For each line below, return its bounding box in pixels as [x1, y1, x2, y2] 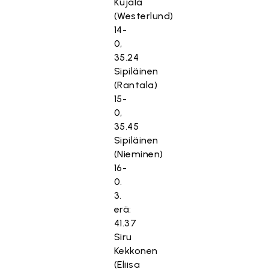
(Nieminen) [113, 148, 163, 160]
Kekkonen [113, 245, 158, 256]
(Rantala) [113, 79, 158, 91]
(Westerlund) [113, 10, 174, 22]
